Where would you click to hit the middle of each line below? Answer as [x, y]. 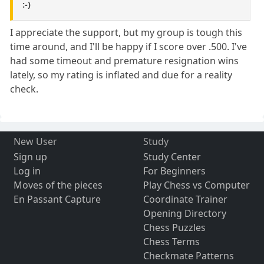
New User [35, 142]
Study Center [172, 157]
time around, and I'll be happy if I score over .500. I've [129, 47]
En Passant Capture [57, 199]
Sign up [30, 157]
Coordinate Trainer [185, 199]
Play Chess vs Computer [196, 185]
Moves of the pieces [58, 185]
